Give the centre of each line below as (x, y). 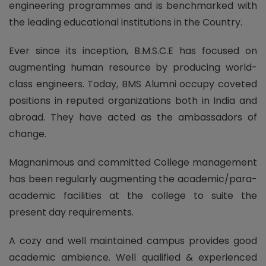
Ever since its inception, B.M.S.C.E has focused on (133, 50)
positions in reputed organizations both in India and (133, 100)
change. (28, 134)
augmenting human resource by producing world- (133, 67)
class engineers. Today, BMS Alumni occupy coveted (133, 84)
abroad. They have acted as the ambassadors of (133, 117)
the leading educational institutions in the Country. (126, 22)
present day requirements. (71, 212)
